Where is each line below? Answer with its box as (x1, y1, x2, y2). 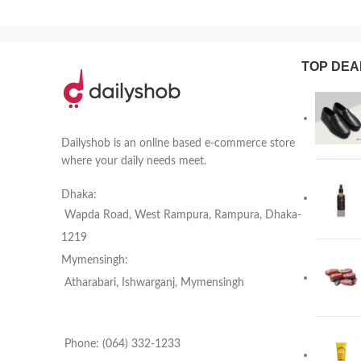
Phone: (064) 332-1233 (64, 338, 180, 350)
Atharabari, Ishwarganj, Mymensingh (64, 276, 244, 288)
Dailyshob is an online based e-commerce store (61, 137, 295, 149)
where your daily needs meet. (61, 155, 206, 167)
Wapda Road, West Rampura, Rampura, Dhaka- (64, 209, 301, 221)
